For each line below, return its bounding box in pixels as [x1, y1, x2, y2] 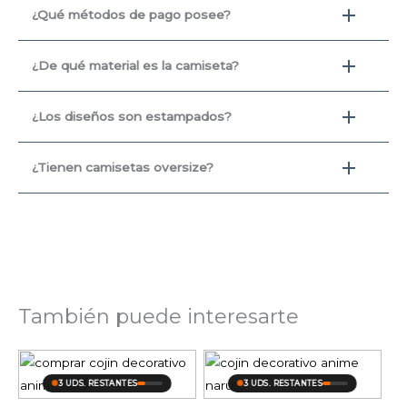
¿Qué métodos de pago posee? [32, 6, 231, 22]
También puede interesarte [18, 303, 299, 330]
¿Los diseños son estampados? [32, 108, 232, 124]
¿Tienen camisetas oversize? [32, 159, 213, 174]
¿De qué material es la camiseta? [32, 57, 239, 73]
